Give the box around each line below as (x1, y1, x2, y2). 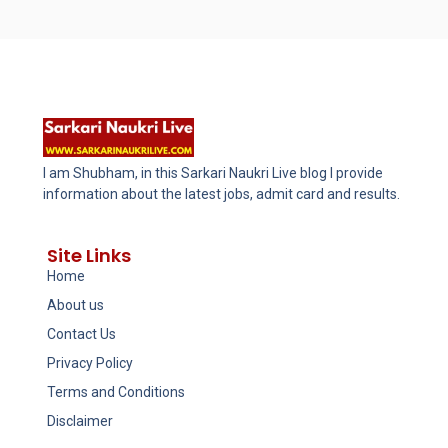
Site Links (46, 242, 131, 268)
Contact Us (46, 325, 116, 342)
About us (46, 296, 104, 313)
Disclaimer (46, 412, 113, 429)
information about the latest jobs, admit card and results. (42, 186, 400, 203)
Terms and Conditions (46, 383, 185, 400)
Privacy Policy (46, 354, 133, 371)
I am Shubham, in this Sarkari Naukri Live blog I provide (42, 165, 383, 182)
